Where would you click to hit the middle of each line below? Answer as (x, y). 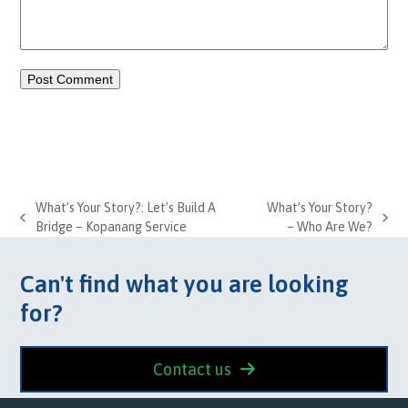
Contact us (193, 369)
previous (43, 225)
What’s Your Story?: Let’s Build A (125, 207)
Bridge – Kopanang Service (111, 226)
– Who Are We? (330, 226)
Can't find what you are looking (185, 284)
